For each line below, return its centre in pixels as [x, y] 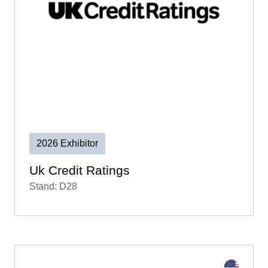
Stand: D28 [53, 186]
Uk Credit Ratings [80, 170]
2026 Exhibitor [67, 143]
